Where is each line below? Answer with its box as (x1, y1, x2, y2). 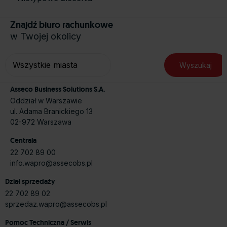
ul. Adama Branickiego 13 (10, 106, 93, 116)
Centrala (10, 136, 36, 145)
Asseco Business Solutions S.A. (10, 84, 105, 94)
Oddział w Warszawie (10, 96, 82, 105)
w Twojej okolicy (10, 31, 81, 42)
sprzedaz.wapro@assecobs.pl (5, 199, 107, 208)
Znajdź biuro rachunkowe (10, 19, 113, 31)
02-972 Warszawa (10, 117, 71, 126)
